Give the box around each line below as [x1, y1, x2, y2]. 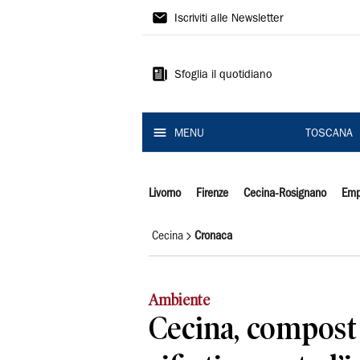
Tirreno [142, 33, 219, 59]
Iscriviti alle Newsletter [174, 14, 283, 25]
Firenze [195, 188, 228, 199]
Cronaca [194, 230, 232, 242]
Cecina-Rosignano [243, 188, 326, 199]
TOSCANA [305, 129, 353, 140]
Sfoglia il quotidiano [174, 70, 272, 81]
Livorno [149, 188, 181, 199]
